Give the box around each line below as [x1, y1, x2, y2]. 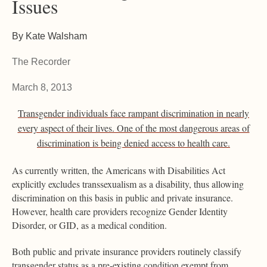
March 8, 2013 [12, 82, 72, 92]
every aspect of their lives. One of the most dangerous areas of [17, 121, 250, 134]
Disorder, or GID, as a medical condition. [12, 218, 167, 231]
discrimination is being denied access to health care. [37, 136, 230, 149]
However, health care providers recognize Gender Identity [12, 204, 228, 218]
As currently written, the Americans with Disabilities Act [12, 163, 225, 176]
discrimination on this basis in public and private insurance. [12, 191, 233, 204]
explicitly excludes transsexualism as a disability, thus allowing [12, 177, 244, 190]
